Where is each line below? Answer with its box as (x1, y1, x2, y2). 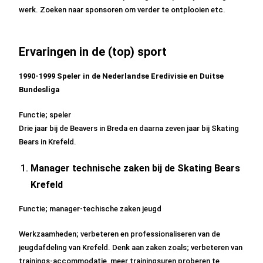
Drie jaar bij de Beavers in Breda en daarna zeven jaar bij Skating (19, 124, 240, 133)
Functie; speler (19, 110, 72, 119)
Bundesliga (19, 85, 62, 94)
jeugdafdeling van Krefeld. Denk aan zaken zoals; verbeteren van (19, 243, 243, 252)
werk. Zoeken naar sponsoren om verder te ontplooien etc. (19, 5, 226, 14)
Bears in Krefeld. (19, 137, 77, 146)
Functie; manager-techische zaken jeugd (19, 204, 162, 213)
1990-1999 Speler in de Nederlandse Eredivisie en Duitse (19, 72, 224, 80)
